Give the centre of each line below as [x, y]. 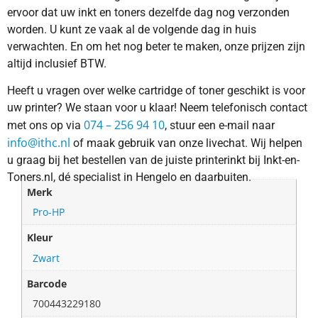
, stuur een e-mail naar [220, 126]
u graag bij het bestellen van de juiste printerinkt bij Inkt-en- [153, 160]
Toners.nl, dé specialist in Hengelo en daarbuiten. [129, 177]
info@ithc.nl [39, 143]
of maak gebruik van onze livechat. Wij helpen [186, 143]
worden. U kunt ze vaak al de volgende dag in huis [132, 29]
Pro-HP [49, 212]
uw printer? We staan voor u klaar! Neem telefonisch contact [157, 108]
